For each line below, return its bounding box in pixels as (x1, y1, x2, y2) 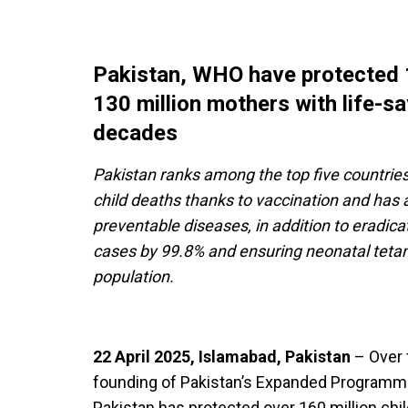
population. (93, 267, 174, 286)
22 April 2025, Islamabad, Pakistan (93, 347, 351, 366)
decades (93, 120, 178, 146)
